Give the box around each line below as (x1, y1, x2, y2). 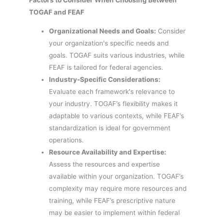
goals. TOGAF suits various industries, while (49, 51, 185, 59)
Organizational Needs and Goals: (49, 27, 156, 35)
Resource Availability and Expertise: (49, 148, 167, 156)
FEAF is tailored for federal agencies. (49, 63, 164, 71)
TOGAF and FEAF (29, 8, 84, 16)
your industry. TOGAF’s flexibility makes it (49, 99, 178, 108)
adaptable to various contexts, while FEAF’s (49, 111, 185, 120)
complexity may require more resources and (49, 184, 187, 192)
